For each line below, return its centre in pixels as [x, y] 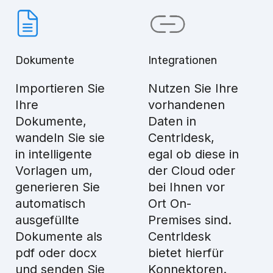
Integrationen [182, 60]
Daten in [172, 121]
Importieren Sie [60, 88]
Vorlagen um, [54, 171]
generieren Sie [58, 187]
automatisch [51, 204]
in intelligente [54, 154]
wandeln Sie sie [60, 138]
